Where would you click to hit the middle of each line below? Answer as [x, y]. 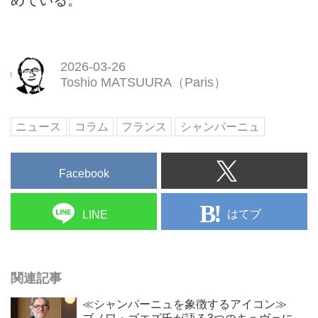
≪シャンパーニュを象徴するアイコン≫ [184, 304]
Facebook [84, 174]
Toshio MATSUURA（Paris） [143, 83]
